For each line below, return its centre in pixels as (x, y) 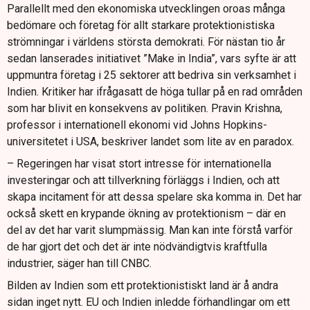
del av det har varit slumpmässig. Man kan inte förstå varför (150, 230)
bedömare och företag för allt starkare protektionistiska (141, 26)
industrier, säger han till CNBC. (79, 264)
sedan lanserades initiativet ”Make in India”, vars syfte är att (152, 59)
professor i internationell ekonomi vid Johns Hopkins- (137, 125)
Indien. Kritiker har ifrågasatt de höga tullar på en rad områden (155, 92)
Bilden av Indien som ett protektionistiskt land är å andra (143, 286)
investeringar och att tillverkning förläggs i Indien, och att (143, 181)
